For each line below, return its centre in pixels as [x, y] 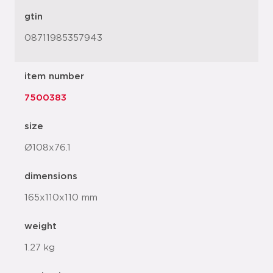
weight [41, 226]
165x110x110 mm [61, 198]
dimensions [51, 176]
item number [54, 76]
